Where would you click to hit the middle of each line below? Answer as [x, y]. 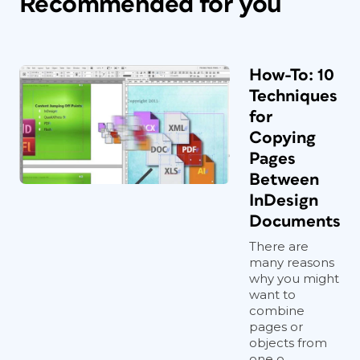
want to [272, 295]
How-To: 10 [292, 75]
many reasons [292, 262]
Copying [282, 138]
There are [279, 246]
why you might [294, 278]
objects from [288, 343]
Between [284, 180]
